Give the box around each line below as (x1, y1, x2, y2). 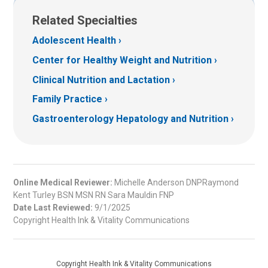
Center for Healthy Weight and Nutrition (32, 54, 212, 66)
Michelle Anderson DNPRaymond (112, 178, 239, 188)
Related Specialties (32, 13, 138, 28)
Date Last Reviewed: (13, 203, 93, 213)
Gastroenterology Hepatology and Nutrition (32, 113, 229, 125)
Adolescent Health (32, 35, 116, 47)
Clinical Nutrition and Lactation (32, 74, 170, 86)
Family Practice (32, 93, 102, 105)
